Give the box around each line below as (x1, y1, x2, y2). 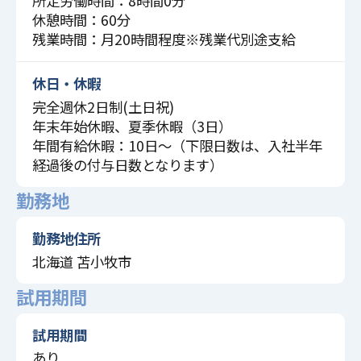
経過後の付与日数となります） (31, 154, 223, 175)
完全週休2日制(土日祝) (31, 96, 174, 117)
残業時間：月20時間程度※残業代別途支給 (31, 28, 295, 49)
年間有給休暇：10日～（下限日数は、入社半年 (31, 135, 322, 156)
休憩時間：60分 (31, 9, 131, 30)
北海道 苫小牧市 (31, 251, 131, 272)
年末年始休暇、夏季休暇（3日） (31, 115, 232, 136)
